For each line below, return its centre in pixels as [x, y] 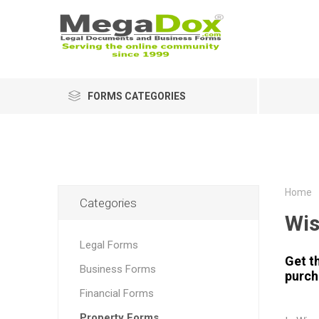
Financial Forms [116, 293]
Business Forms [117, 269]
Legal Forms [109, 245]
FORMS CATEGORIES [136, 96]
